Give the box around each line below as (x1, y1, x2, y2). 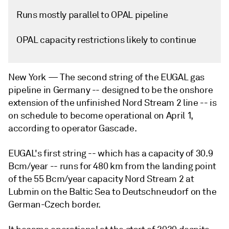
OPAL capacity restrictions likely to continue (16, 34, 196, 45)
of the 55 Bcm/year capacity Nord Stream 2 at (8, 173, 194, 185)
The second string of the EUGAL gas (60, 72, 204, 83)
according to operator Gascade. (8, 123, 137, 134)
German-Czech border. (8, 199, 101, 210)
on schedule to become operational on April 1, (8, 110, 193, 121)
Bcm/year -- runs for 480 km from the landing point (8, 161, 217, 172)
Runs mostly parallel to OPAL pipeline (16, 9, 168, 20)
